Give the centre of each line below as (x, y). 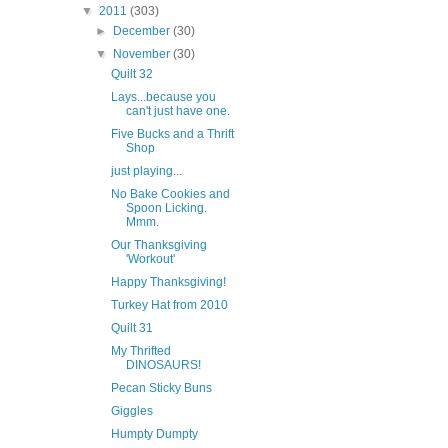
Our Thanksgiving (158, 245)
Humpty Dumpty (154, 434)
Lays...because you (163, 97)
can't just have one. (177, 111)
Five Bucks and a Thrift (172, 134)
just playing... (146, 171)
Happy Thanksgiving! (168, 282)
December (143, 31)
